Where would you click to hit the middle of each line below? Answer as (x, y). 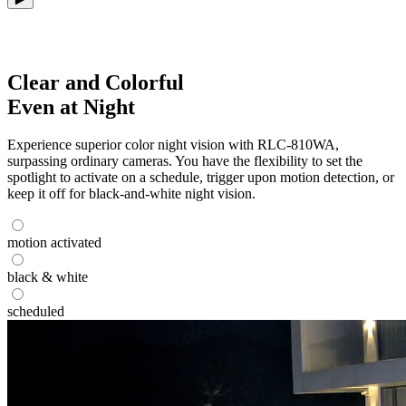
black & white (48, 277)
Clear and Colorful (96, 82)
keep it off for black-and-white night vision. (131, 194)
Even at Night (71, 106)
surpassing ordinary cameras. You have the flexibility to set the (185, 161)
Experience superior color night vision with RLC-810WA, (173, 145)
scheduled (36, 312)
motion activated (54, 243)
